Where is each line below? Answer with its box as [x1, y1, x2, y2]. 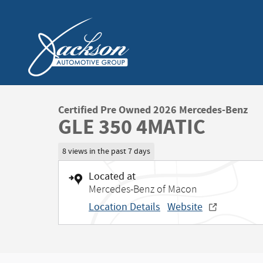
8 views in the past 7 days [62, 146, 150, 157]
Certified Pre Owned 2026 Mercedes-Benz [58, 103, 248, 117]
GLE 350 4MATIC [58, 113, 205, 141]
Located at [89, 169, 136, 184]
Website [167, 200, 203, 214]
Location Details [89, 200, 160, 214]
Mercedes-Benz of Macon [89, 183, 197, 195]
